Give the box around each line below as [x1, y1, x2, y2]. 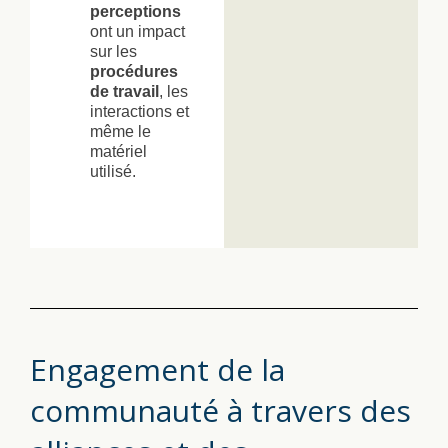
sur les [90, 42, 137, 60]
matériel [90, 142, 147, 160]
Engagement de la [30, 348, 285, 390]
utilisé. [90, 162, 136, 180]
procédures [90, 62, 178, 80]
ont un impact [90, 22, 185, 40]
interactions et [90, 102, 189, 120]
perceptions [90, 2, 181, 20]
